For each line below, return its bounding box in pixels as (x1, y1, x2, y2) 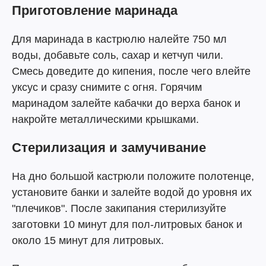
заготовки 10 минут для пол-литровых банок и (12, 218, 242, 230)
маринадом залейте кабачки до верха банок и (12, 97, 240, 109)
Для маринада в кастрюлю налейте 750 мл (12, 33, 227, 45)
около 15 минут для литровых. (12, 235, 164, 246)
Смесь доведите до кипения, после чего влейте (12, 65, 251, 77)
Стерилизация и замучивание (12, 140, 206, 155)
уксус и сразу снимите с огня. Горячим (12, 81, 202, 93)
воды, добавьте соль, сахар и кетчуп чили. (12, 49, 223, 61)
